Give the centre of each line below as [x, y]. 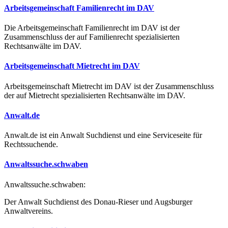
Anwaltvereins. [28, 211]
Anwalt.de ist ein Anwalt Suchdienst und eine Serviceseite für [103, 135]
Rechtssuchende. [31, 145]
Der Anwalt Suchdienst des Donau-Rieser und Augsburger [98, 202]
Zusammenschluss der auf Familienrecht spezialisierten [92, 37]
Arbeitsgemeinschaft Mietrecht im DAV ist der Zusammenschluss [109, 86]
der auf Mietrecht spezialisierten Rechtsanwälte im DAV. [95, 95]
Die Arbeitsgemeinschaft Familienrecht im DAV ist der [92, 28]
